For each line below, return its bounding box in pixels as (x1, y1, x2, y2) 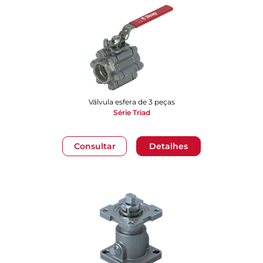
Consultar (73, 140, 116, 151)
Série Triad (113, 108, 150, 117)
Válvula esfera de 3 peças (88, 97, 175, 106)
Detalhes (149, 140, 188, 151)
